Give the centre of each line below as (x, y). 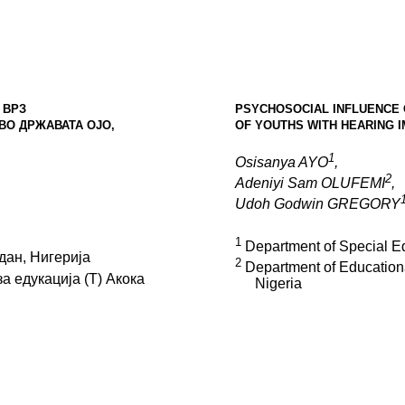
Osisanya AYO (281, 162)
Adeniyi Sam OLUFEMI (310, 183)
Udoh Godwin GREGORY (317, 204)
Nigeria (279, 284)
